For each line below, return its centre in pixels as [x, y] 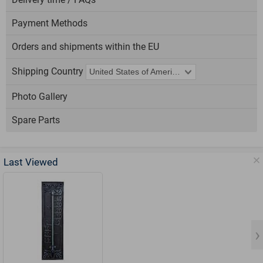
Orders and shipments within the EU [85, 47]
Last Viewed [31, 163]
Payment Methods [50, 23]
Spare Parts [36, 120]
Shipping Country [48, 72]
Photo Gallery [40, 97]
